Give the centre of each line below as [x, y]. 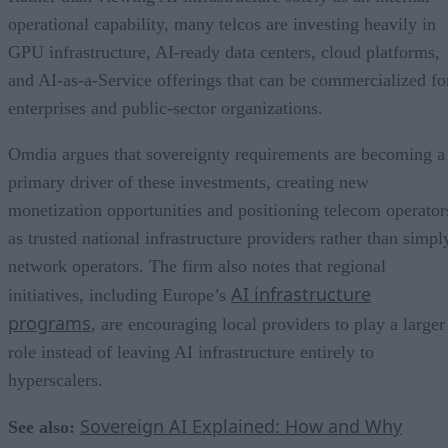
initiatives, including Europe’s [119, 295]
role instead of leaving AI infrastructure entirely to [191, 352]
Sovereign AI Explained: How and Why [241, 426]
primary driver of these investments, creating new [188, 182]
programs [49, 323]
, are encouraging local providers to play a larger [268, 324]
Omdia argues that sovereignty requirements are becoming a [226, 154]
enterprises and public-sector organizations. [165, 108]
